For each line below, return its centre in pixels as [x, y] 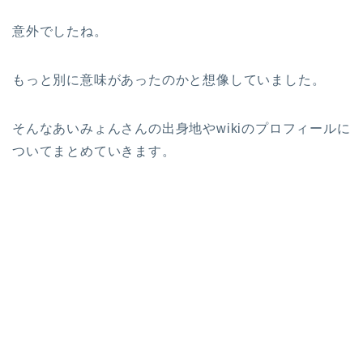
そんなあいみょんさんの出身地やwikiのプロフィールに [181, 129]
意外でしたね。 [60, 32]
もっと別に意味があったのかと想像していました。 [169, 80]
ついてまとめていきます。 [94, 152]
